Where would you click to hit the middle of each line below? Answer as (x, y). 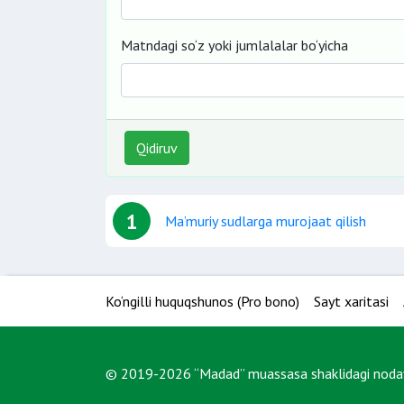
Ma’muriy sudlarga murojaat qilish (266, 221)
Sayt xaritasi (351, 301)
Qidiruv (157, 148)
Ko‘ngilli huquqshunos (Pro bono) (202, 301)
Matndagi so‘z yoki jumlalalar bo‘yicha (234, 45)
